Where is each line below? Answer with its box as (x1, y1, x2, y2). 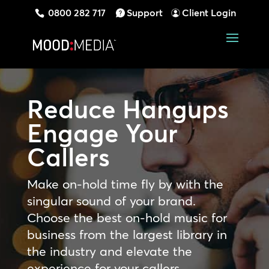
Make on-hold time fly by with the (26, 176, 223, 192)
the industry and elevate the (26, 243, 192, 259)
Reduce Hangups (26, 94, 229, 125)
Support (127, 7, 163, 19)
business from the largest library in (26, 226, 227, 242)
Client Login (182, 7, 237, 19)
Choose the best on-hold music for (26, 210, 227, 225)
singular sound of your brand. (26, 193, 196, 208)
